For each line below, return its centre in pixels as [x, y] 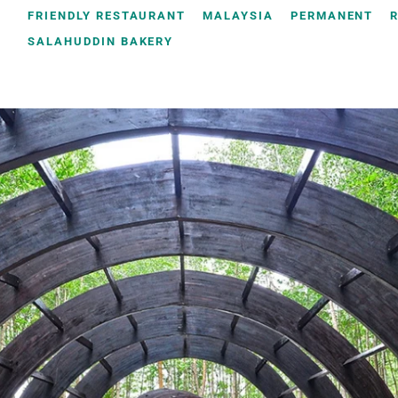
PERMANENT [332, 16]
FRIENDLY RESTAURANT [107, 16]
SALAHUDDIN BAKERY [101, 42]
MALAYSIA [238, 16]
